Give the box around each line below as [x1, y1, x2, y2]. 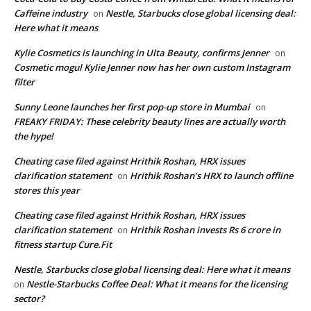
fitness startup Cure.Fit [14, 238, 112, 251]
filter [14, 76, 35, 89]
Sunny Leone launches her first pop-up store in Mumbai [14, 101, 250, 114]
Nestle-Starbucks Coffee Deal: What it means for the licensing [26, 278, 287, 291]
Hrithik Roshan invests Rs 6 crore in [130, 224, 280, 237]
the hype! [14, 130, 53, 143]
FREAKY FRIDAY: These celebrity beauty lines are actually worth [14, 115, 285, 128]
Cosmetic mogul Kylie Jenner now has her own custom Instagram [14, 61, 290, 74]
